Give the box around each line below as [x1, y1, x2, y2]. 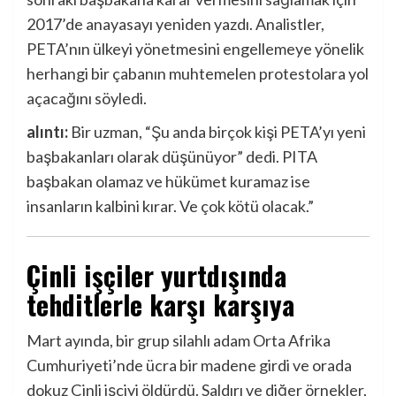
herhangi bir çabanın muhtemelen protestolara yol [27, 64, 369, 84]
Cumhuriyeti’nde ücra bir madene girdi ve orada [27, 355, 352, 376]
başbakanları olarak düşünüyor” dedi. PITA [27, 147, 317, 167]
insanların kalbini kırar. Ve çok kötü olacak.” [27, 196, 314, 217]
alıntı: [27, 122, 68, 142]
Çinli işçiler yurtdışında [27, 255, 286, 296]
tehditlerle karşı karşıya [27, 285, 294, 325]
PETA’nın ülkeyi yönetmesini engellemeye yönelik [27, 39, 364, 59]
